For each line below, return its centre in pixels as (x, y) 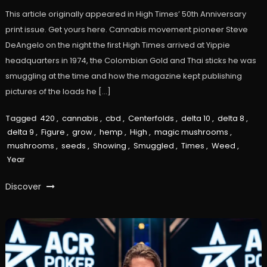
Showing (109, 146)
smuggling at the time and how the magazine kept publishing (123, 76)
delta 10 (195, 119)
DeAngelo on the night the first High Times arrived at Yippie (117, 45)
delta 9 (20, 132)
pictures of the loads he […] (58, 92)
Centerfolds (151, 119)
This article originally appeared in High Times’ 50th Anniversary (125, 14)
